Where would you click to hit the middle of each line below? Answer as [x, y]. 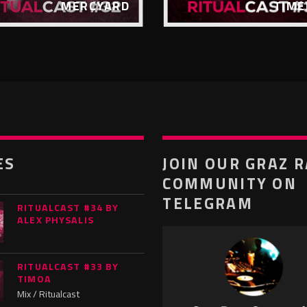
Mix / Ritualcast [49, 294]
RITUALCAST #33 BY [68, 267]
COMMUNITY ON [230, 184]
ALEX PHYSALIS [56, 220]
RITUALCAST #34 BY [68, 208]
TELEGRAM [208, 204]
